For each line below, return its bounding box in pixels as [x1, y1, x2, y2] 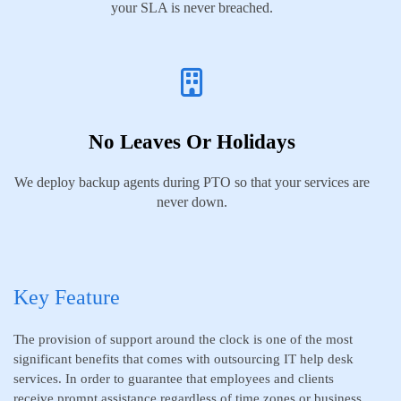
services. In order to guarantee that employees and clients [13, 371, 334, 386]
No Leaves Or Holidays [88, 131, 295, 153]
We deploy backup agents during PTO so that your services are [13, 175, 370, 190]
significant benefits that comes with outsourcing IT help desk [13, 352, 354, 366]
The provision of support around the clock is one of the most [13, 332, 353, 346]
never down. [156, 194, 227, 209]
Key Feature [13, 286, 120, 309]
